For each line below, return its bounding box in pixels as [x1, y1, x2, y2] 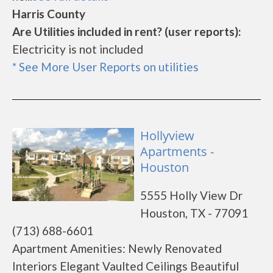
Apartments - [140, 143, 214, 160]
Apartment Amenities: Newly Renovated [12, 241, 222, 255]
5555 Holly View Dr [140, 188, 243, 202]
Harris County [12, 7, 85, 21]
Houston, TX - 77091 [140, 206, 248, 220]
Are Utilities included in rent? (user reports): [12, 24, 241, 38]
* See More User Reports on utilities [12, 60, 199, 74]
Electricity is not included [12, 42, 143, 56]
